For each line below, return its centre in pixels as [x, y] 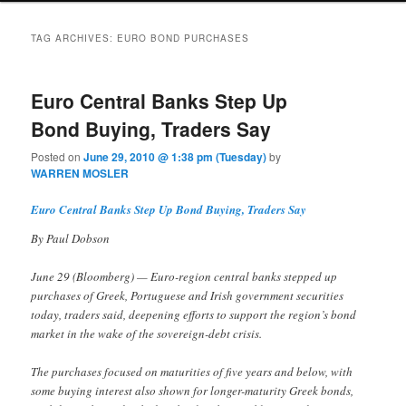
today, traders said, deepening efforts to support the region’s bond [194, 314]
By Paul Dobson [71, 238]
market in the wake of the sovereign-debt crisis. [147, 333]
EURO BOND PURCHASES [184, 38]
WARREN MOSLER [80, 174]
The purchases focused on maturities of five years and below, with [192, 371]
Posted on [58, 157]
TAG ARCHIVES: [74, 38]
